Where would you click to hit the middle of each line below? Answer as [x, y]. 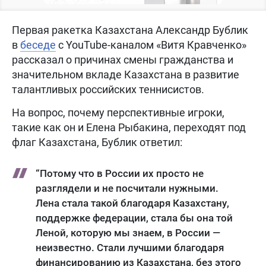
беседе [38, 45]
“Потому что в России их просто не [120, 173]
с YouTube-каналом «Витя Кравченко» [151, 45]
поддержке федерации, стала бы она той [134, 218]
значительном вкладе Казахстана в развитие [126, 75]
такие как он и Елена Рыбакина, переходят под [129, 127]
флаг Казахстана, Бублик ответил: [97, 142]
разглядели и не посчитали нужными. [127, 188]
